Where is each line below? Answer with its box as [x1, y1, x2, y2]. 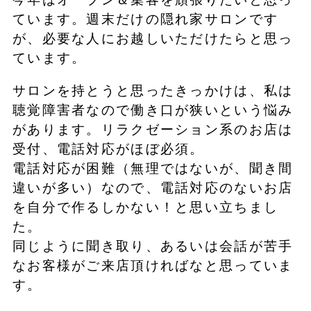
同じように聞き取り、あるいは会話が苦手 [12, 239, 294, 254]
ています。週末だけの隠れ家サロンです [12, 12, 279, 27]
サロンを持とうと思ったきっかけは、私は [12, 83, 294, 99]
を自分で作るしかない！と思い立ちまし [12, 200, 279, 215]
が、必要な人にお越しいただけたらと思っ [12, 31, 294, 47]
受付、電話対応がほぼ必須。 [12, 142, 205, 157]
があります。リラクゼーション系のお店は [12, 122, 294, 137]
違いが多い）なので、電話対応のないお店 [12, 180, 294, 196]
